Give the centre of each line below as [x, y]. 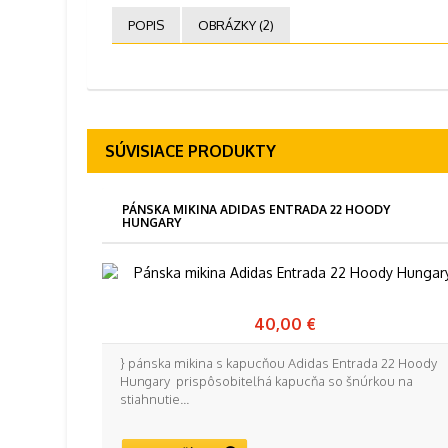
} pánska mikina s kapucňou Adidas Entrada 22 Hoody [278, 363]
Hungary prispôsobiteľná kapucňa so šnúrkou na [266, 381]
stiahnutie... [154, 399]
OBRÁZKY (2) [236, 25]
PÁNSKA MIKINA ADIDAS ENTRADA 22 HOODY [256, 209]
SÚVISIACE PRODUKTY [190, 151]
